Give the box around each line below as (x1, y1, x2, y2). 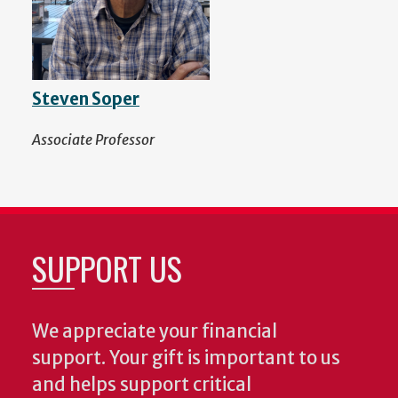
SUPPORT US (32, 243, 182, 291)
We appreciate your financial (32, 319, 277, 343)
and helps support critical (32, 372, 251, 396)
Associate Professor (32, 130, 155, 148)
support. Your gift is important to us (32, 346, 340, 370)
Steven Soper (32, 89, 139, 110)
